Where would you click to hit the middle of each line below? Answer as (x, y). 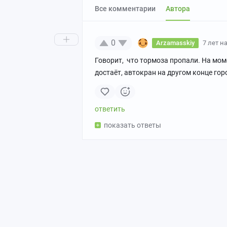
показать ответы (133, 125)
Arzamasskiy (175, 43)
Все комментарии (127, 9)
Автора (180, 9)
